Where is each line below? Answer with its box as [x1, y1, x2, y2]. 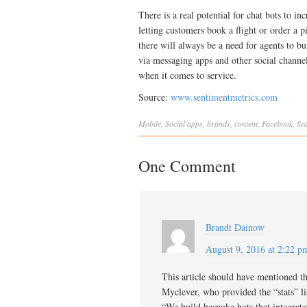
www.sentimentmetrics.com [171, 90, 278, 104]
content [234, 118, 258, 130]
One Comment [138, 155, 236, 177]
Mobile [138, 118, 161, 130]
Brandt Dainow [206, 221, 265, 234]
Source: [138, 90, 171, 104]
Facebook [262, 118, 293, 130]
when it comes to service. [138, 69, 236, 82]
